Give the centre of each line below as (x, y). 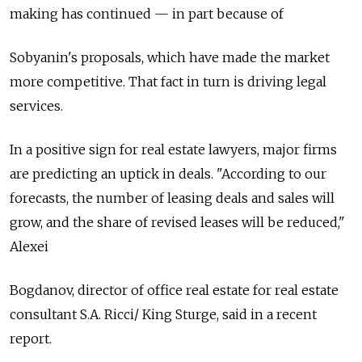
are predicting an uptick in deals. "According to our (168, 174)
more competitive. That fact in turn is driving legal (168, 82)
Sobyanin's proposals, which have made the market (170, 57)
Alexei (29, 246)
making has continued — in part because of (148, 14)
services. (36, 106)
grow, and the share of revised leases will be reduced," (177, 222)
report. (31, 339)
